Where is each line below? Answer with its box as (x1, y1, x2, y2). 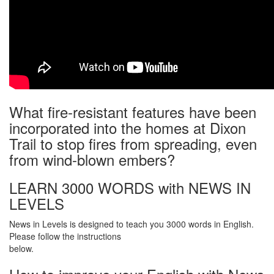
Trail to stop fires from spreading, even (9, 133, 257, 154)
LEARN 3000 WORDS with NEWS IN (9, 177, 251, 198)
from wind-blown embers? (9, 149, 175, 170)
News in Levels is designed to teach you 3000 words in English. (9, 218, 254, 230)
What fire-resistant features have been (9, 101, 256, 122)
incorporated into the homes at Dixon (9, 117, 246, 138)
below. (9, 242, 34, 254)
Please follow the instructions (9, 230, 121, 242)
